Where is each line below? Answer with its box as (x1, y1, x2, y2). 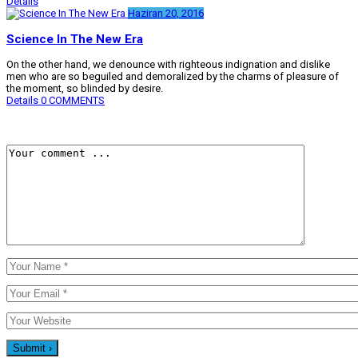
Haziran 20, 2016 (128, 6, 204, 19)
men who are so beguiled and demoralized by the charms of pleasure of (6, 70, 339, 83)
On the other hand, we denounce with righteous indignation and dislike (6, 58, 330, 71)
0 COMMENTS (41, 94, 105, 107)
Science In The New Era (6, 32, 143, 47)
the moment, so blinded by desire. (6, 82, 163, 95)
